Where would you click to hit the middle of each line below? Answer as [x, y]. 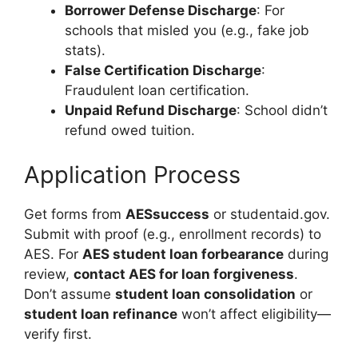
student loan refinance [101, 314]
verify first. [58, 334]
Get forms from [75, 214]
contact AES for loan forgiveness [184, 274]
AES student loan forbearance [183, 254]
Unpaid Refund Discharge [151, 111]
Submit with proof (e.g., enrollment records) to [173, 234]
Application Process [132, 174]
